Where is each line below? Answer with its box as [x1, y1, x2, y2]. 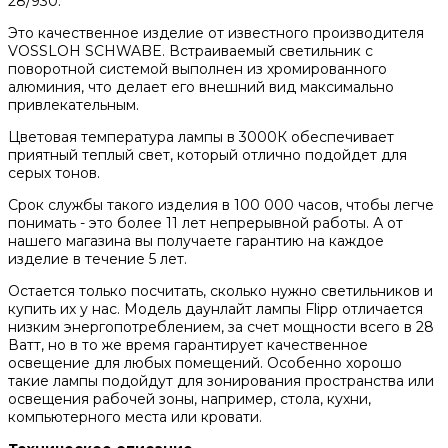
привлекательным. [8, 96, 139, 115]
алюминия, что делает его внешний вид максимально [8, 78, 394, 97]
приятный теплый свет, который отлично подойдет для [8, 146, 407, 165]
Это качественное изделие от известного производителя [8, 24, 424, 43]
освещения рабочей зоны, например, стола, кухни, [8, 390, 371, 409]
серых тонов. [8, 164, 100, 183]
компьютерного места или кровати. [8, 408, 262, 427]
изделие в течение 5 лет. [8, 250, 187, 269]
